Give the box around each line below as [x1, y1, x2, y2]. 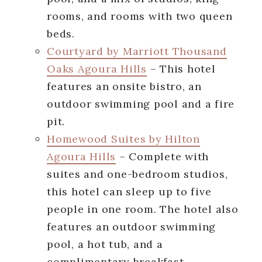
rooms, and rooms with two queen [47, 9, 233, 23]
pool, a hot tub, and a [47, 237, 163, 251]
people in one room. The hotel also [47, 202, 239, 216]
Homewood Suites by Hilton [47, 132, 200, 146]
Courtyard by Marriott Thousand [47, 44, 227, 58]
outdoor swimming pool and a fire [47, 96, 235, 111]
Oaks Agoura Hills [47, 61, 147, 75]
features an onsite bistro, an [47, 79, 202, 93]
